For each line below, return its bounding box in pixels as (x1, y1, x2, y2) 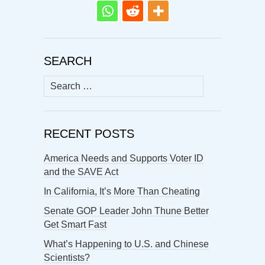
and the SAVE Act (44, 166, 118, 177)
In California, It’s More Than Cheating (44, 186, 200, 196)
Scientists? (44, 252, 90, 263)
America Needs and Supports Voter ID (44, 153, 203, 163)
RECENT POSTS (44, 127, 134, 140)
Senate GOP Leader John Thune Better (44, 205, 209, 216)
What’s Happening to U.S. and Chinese (44, 238, 209, 249)
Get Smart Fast (44, 219, 106, 230)
